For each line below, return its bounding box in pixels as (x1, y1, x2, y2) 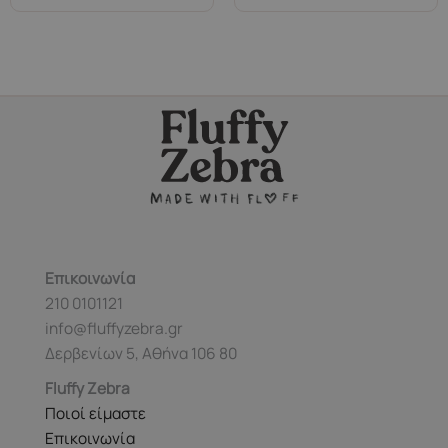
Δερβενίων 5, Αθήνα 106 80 (45, 342, 237, 365)
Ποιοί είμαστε (45, 402, 146, 425)
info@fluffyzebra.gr (45, 317, 183, 340)
